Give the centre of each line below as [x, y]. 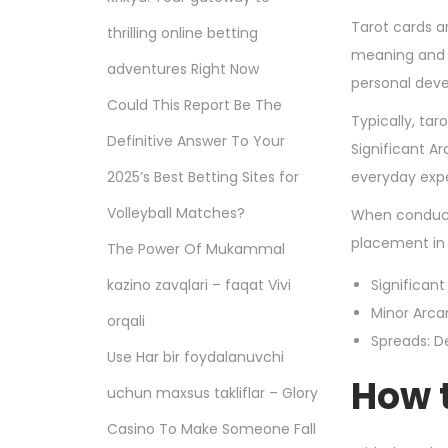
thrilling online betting [182, 32]
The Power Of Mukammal [196, 248]
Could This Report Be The [194, 104]
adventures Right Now [183, 68]
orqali [126, 320]
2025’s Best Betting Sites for [203, 176]
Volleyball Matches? [176, 212]
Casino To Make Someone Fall [211, 428]
